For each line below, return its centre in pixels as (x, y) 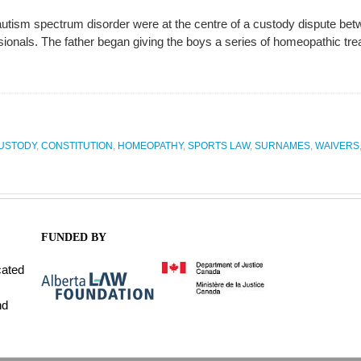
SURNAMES (282, 146)
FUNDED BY (73, 237)
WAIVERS (337, 146)
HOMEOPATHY (150, 146)
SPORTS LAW (219, 146)
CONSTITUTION (77, 146)
